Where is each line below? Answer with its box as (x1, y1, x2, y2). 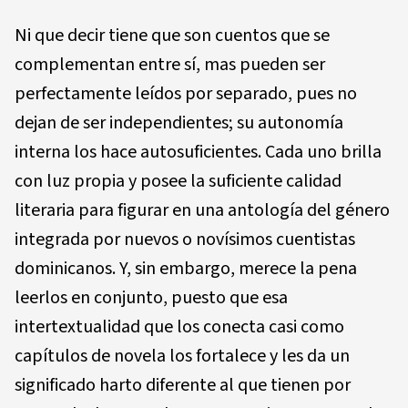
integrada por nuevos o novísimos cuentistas (15, 226, 355, 252)
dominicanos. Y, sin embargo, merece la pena (15, 255, 357, 281)
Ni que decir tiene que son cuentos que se (15, 22, 330, 48)
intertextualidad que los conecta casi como (15, 313, 344, 340)
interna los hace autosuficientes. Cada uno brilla (15, 138, 382, 165)
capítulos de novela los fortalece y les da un (15, 342, 350, 369)
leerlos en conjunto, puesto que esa (15, 284, 288, 311)
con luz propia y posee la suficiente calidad (15, 168, 342, 194)
